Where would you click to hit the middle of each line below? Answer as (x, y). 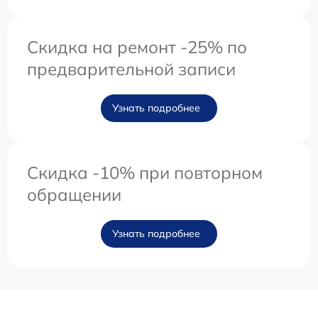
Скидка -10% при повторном (145, 173)
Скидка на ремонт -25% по (137, 47)
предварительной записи (131, 69)
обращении (74, 195)
